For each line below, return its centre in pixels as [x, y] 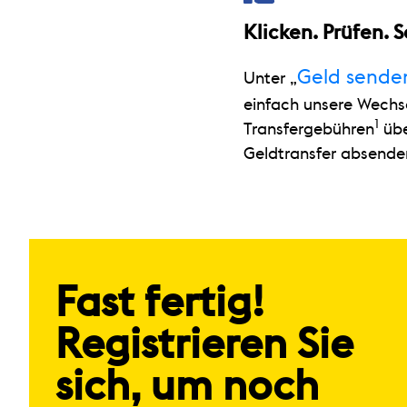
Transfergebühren [309, 129]
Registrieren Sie [205, 345]
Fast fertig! [160, 303]
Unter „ [270, 78]
